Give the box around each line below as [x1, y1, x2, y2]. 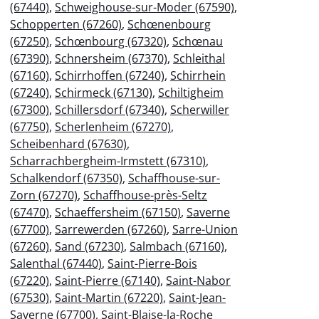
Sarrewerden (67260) [55, 221, 167, 237]
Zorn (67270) [10, 187, 78, 203]
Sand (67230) [55, 238, 124, 254]
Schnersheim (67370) [55, 50, 167, 66]
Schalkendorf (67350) [10, 169, 122, 186]
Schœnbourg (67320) [55, 33, 167, 49]
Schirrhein [170, 67, 226, 83]
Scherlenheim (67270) [55, 118, 171, 135]
